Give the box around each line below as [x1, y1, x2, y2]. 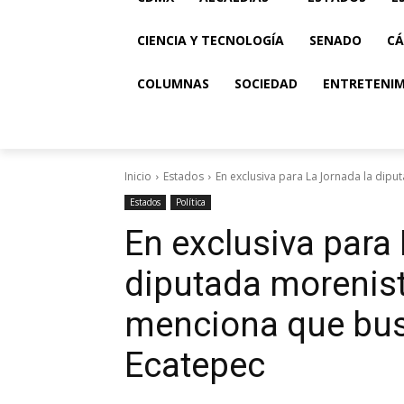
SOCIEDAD [234, 75, 298, 92]
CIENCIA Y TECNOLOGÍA [137, 32, 284, 49]
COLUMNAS [137, 75, 209, 92]
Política [176, 196, 206, 208]
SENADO [309, 32, 362, 49]
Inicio [124, 169, 151, 184]
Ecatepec [124, 345, 265, 385]
